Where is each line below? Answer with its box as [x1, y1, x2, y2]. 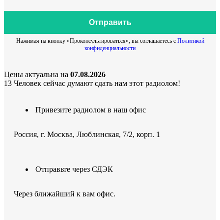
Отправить [88, 18, 132, 27]
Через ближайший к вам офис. [14, 190, 115, 198]
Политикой [177, 37, 204, 45]
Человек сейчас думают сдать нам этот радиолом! [14, 79, 180, 88]
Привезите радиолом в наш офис [35, 106, 146, 114]
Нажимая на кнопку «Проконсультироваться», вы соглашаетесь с [16, 37, 177, 45]
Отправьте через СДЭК [35, 165, 113, 174]
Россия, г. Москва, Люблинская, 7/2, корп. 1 [14, 130, 160, 139]
